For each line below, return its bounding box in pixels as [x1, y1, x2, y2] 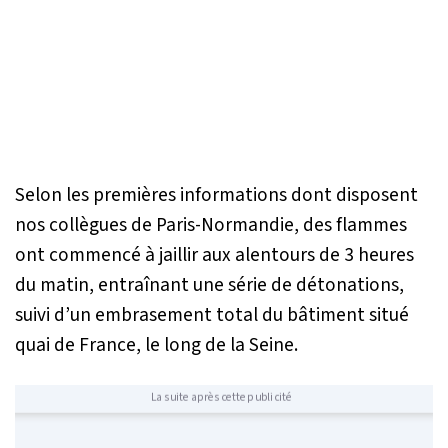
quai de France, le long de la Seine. [15, 330, 298, 359]
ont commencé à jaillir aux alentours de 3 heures [15, 240, 414, 269]
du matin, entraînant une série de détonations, [15, 270, 404, 299]
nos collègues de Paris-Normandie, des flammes [15, 210, 407, 239]
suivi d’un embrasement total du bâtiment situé [15, 300, 409, 329]
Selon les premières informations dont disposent [15, 180, 418, 209]
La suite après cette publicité [150, 388, 292, 405]
